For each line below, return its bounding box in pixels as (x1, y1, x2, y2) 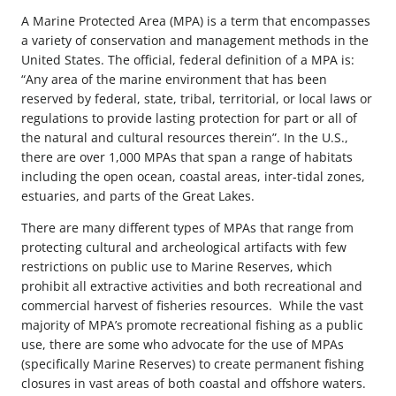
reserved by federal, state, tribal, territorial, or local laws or (21, 89, 372, 107)
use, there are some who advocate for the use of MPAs (21, 335, 344, 353)
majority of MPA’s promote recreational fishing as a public (21, 316, 363, 333)
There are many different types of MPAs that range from (21, 218, 354, 236)
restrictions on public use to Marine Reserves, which (21, 257, 332, 275)
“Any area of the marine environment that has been (21, 70, 327, 88)
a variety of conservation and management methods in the (21, 31, 369, 49)
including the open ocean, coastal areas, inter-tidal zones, (21, 167, 365, 185)
